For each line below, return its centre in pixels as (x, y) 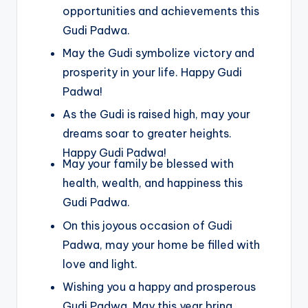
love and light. (100, 264)
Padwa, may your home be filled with (161, 244)
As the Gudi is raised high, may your (156, 114)
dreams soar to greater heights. (147, 134)
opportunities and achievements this (161, 11)
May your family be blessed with (148, 164)
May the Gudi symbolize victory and (158, 53)
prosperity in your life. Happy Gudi (152, 73)
